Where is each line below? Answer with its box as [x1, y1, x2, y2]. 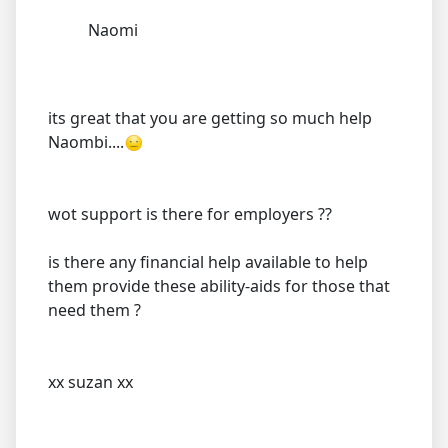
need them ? [48, 299, 141, 322]
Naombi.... [48, 131, 124, 154]
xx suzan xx [48, 371, 133, 394]
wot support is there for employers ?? [48, 203, 332, 226]
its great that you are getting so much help [48, 107, 372, 130]
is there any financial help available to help [48, 251, 368, 274]
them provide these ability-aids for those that [48, 275, 390, 298]
